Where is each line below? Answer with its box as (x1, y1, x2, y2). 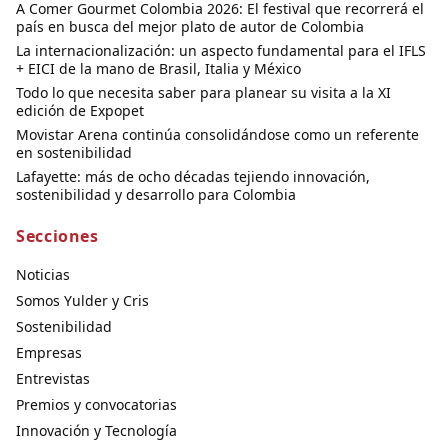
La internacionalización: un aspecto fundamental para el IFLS (16, 41, 426, 61)
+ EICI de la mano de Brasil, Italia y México (16, 59, 301, 79)
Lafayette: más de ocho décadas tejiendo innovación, (16, 167, 370, 187)
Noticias (16, 265, 70, 285)
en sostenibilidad (16, 143, 132, 163)
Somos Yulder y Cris (16, 291, 149, 311)
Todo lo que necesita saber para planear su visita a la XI (16, 83, 391, 103)
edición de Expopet (16, 101, 144, 121)
